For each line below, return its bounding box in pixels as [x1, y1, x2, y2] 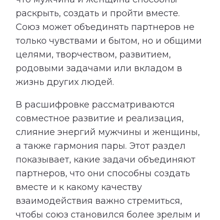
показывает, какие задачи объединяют [16, 154, 195, 165]
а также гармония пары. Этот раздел [16, 140, 186, 151]
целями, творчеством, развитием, [16, 49, 171, 60]
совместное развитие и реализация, [16, 112, 184, 124]
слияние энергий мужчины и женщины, [16, 126, 200, 137]
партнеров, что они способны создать [16, 167, 190, 179]
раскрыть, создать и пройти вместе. [16, 7, 180, 19]
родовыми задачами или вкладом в [16, 62, 182, 74]
